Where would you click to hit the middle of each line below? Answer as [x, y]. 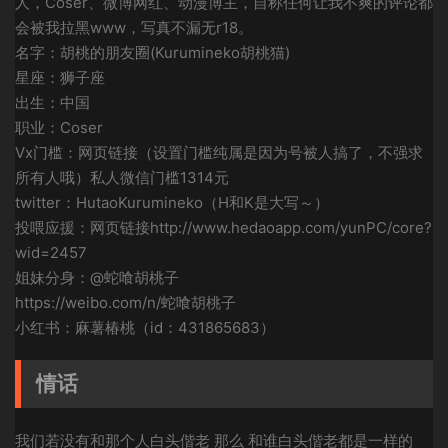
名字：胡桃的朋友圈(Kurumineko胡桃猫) [152, 52]
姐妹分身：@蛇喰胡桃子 [97, 277]
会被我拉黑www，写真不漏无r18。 [134, 27]
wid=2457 [51, 252]
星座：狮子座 [60, 77]
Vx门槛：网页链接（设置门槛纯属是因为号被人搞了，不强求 [219, 152]
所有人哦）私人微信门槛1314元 [122, 177]
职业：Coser [59, 127]
